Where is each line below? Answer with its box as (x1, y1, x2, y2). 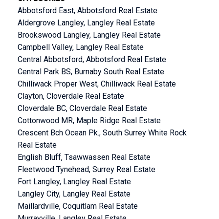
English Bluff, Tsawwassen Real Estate (17, 152, 151, 162)
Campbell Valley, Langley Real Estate (17, 42, 144, 52)
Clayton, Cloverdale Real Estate (17, 91, 124, 101)
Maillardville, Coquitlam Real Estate (17, 201, 138, 211)
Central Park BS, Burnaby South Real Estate (17, 66, 164, 76)
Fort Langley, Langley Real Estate (17, 176, 131, 186)
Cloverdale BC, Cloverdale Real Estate (17, 103, 147, 113)
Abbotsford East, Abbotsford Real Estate (17, 5, 157, 15)
